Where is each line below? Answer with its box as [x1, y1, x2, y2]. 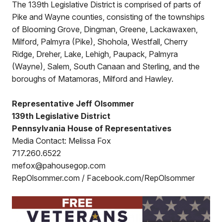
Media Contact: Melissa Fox [12, 136, 111, 146]
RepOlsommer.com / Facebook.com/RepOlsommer [12, 173, 195, 183]
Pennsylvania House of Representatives [12, 123, 171, 133]
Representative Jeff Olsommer [12, 99, 134, 109]
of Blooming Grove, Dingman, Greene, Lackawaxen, [12, 24, 198, 34]
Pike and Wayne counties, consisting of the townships [12, 12, 205, 22]
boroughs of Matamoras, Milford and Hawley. [12, 74, 173, 84]
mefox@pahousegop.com [12, 161, 106, 170]
